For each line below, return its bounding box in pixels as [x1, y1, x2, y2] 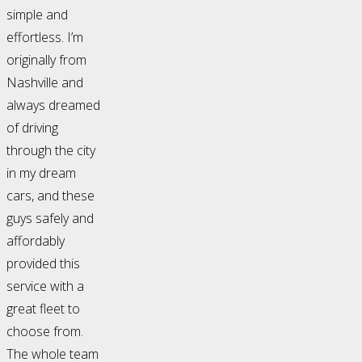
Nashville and [6, 74, 83, 92]
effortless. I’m [6, 28, 83, 47]
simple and [6, 6, 68, 24]
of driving [6, 119, 58, 137]
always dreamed [6, 96, 100, 115]
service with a [6, 277, 84, 296]
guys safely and [6, 209, 94, 228]
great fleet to [6, 300, 80, 318]
